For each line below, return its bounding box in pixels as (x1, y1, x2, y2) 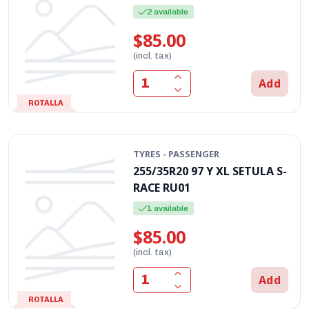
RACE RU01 (133, 179, 191, 195)
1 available (147, 203, 189, 213)
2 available (147, 6, 189, 17)
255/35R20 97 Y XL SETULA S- (133, 163, 288, 179)
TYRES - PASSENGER (133, 147, 220, 160)
